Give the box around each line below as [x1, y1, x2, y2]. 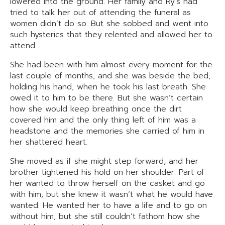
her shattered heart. [10, 136, 87, 148]
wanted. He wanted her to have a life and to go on [10, 199, 207, 211]
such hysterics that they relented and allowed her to [10, 29, 212, 41]
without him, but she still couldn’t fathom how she [10, 210, 200, 222]
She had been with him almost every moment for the [10, 59, 212, 71]
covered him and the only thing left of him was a [10, 114, 196, 126]
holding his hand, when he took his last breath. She [10, 81, 206, 93]
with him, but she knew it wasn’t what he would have [10, 188, 213, 200]
